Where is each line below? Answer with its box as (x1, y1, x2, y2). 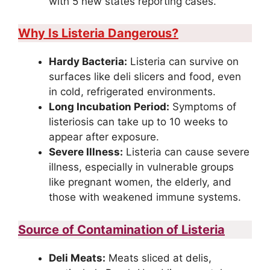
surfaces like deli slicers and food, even (49, 71, 241, 83)
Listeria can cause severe (123, 146, 250, 159)
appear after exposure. (49, 131, 159, 143)
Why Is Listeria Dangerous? (18, 26, 178, 41)
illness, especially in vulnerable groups (49, 161, 234, 174)
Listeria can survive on (127, 55, 239, 68)
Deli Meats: (49, 251, 105, 264)
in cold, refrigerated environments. (49, 86, 216, 98)
